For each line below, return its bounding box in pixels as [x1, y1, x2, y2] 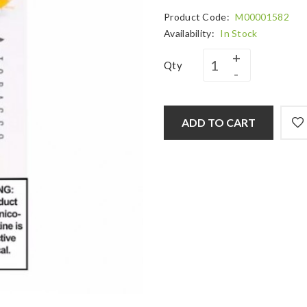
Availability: [164, 27, 217, 39]
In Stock [220, 27, 258, 39]
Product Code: [164, 11, 232, 23]
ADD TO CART [182, 116, 256, 129]
